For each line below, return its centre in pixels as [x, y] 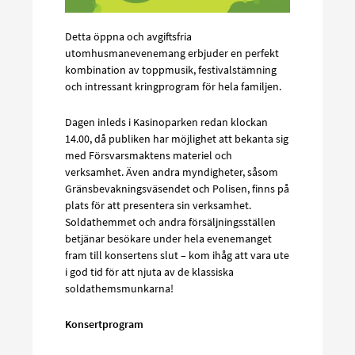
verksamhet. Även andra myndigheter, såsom [172, 172]
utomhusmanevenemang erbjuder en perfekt [172, 53]
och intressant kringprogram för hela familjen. [173, 86]
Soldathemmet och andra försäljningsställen [170, 221]
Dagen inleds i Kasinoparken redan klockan [166, 122]
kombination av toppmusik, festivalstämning [171, 69]
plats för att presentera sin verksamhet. [158, 205]
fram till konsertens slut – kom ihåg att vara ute [177, 255]
